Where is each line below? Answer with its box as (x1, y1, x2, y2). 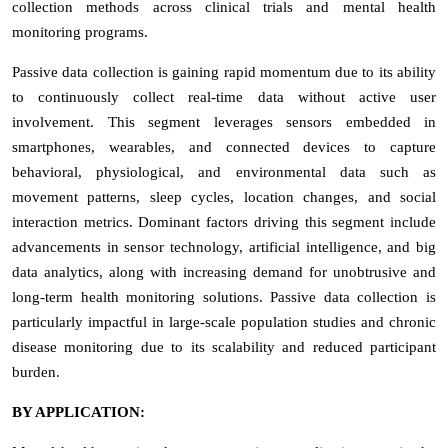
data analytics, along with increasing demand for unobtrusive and (12, 263, 436, 280)
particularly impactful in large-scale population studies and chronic (12, 313, 436, 330)
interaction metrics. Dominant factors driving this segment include (12, 213, 436, 230)
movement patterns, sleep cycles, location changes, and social (12, 188, 436, 205)
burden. (12, 363, 60, 380)
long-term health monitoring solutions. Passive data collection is (12, 288, 436, 305)
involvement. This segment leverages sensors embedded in (12, 113, 436, 130)
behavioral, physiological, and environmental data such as (12, 163, 436, 180)
